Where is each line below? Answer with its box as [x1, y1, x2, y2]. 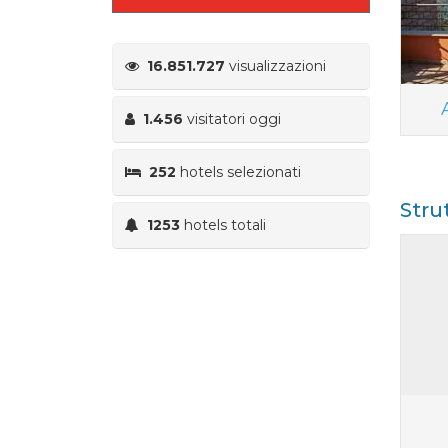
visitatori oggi [183, 109, 281, 128]
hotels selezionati [176, 162, 301, 181]
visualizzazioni [225, 56, 326, 75]
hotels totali [180, 215, 266, 234]
